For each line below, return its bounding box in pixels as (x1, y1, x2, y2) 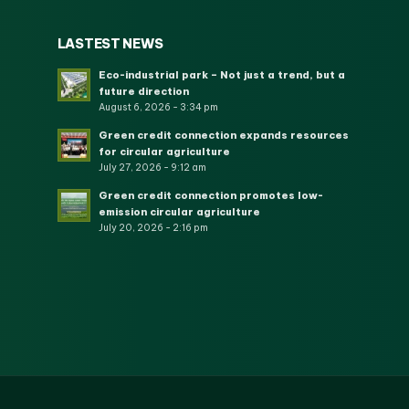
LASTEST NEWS (57, 35, 163, 52)
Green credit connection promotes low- (98, 188, 323, 202)
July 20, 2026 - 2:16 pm (98, 221, 208, 234)
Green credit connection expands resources (98, 128, 349, 142)
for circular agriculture (98, 144, 230, 158)
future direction (98, 84, 189, 98)
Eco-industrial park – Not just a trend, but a (98, 68, 345, 81)
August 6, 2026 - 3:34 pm (98, 100, 218, 113)
